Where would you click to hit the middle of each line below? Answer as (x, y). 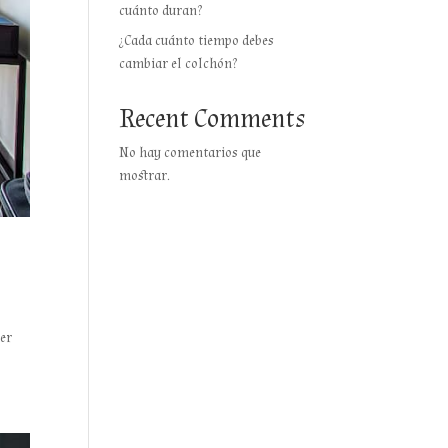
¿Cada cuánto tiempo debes (197, 41)
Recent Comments (212, 119)
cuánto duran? (161, 11)
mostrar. (145, 176)
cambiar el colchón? (178, 64)
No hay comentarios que (190, 153)
